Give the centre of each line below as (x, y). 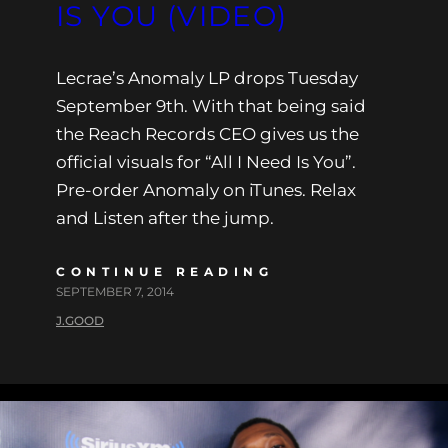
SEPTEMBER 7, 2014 (115, 292)
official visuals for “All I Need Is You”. (206, 162)
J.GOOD (80, 321)
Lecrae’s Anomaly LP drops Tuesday (207, 78)
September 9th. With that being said (211, 106)
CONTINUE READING (164, 272)
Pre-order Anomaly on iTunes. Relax (206, 190)
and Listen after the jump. (165, 218)
